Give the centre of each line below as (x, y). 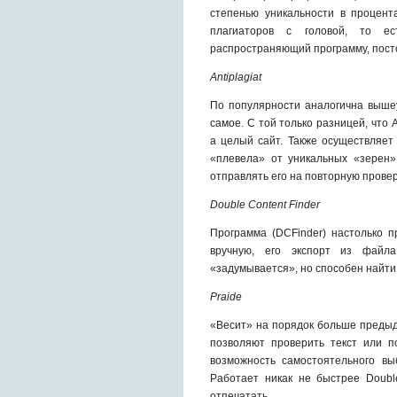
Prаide (226, 297)
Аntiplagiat (236, 77)
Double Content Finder (265, 205)
